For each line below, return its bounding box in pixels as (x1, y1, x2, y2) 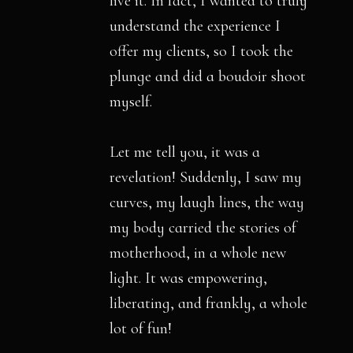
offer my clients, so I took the (110, 42, 293, 61)
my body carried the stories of (110, 218, 296, 238)
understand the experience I (110, 17, 281, 36)
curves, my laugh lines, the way (110, 193, 304, 213)
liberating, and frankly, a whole (110, 294, 307, 314)
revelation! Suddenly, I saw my (110, 168, 302, 188)
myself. (110, 92, 152, 112)
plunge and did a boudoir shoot (110, 67, 306, 87)
